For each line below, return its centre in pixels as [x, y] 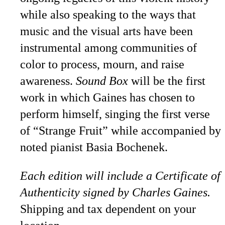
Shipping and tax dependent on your [108, 209]
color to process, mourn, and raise [102, 64]
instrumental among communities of [108, 48]
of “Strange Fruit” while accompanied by [121, 131]
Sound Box [102, 81]
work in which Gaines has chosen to [107, 97]
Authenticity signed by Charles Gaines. [115, 192]
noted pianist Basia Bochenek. [94, 147]
